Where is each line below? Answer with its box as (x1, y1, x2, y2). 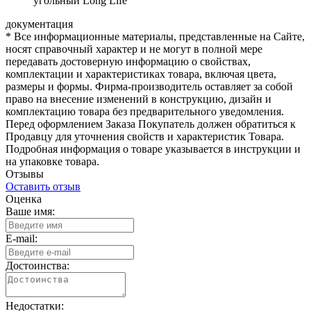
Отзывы (6, 167, 44, 180)
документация (6, 17, 73, 30)
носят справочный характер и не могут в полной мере (6, 42, 262, 55)
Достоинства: (6, 259, 69, 271)
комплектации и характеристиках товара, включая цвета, (6, 67, 276, 80)
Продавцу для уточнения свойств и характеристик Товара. (6, 130, 284, 142)
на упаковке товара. (6, 155, 99, 167)
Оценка (6, 192, 42, 205)
